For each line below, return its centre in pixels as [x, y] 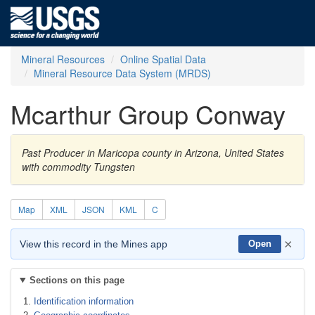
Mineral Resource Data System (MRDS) [122, 73]
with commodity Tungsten [78, 167]
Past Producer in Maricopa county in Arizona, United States [153, 153]
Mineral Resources [63, 59]
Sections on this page [77, 280]
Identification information [84, 301]
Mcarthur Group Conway [148, 114]
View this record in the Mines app [94, 244]
